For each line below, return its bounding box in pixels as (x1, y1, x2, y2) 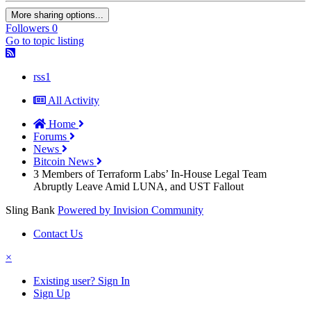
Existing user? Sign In (33, 275, 130, 287)
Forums (33, 131, 69, 143)
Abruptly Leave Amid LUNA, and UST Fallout (33, 180, 244, 193)
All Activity (48, 94, 99, 107)
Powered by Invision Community (58, 204, 203, 217)
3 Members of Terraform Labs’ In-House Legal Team (33, 168, 267, 180)
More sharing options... (11, 10, 103, 21)
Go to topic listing (6, 35, 84, 47)
